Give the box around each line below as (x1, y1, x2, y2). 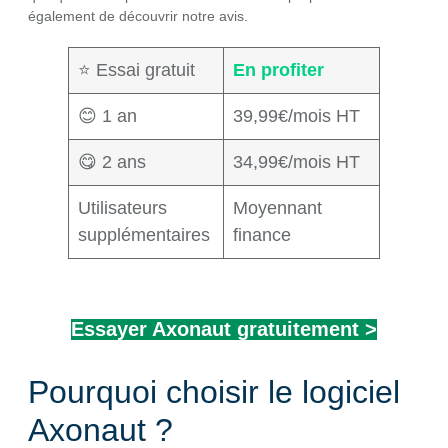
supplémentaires (78, 224, 210, 245)
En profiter (233, 59, 324, 80)
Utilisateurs (78, 197, 167, 218)
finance (233, 224, 291, 245)
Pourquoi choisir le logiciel (28, 373, 400, 410)
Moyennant (233, 197, 322, 218)
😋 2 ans (78, 151, 146, 172)
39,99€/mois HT (233, 105, 360, 126)
